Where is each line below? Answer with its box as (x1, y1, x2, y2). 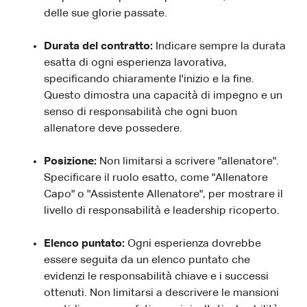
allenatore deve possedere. (44, 123, 182, 134)
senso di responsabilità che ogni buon (44, 106, 237, 118)
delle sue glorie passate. (44, 8, 167, 19)
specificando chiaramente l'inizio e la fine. (44, 73, 254, 85)
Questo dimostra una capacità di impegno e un (44, 90, 282, 101)
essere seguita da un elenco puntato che (44, 254, 250, 266)
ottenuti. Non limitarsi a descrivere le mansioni (44, 287, 279, 299)
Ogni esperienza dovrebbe (127, 238, 261, 249)
